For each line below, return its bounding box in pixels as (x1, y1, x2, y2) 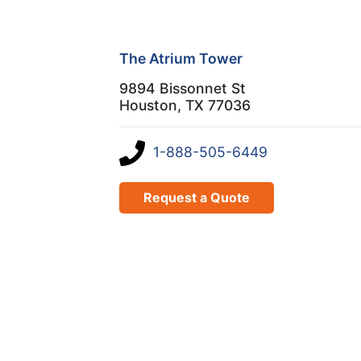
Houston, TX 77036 (119, 96, 251, 114)
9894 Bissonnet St (119, 79, 246, 97)
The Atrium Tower (119, 49, 243, 67)
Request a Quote (143, 189, 250, 205)
